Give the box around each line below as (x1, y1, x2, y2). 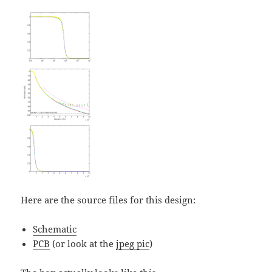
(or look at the (50, 237, 117, 250)
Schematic (33, 222, 77, 235)
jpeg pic (116, 237, 150, 250)
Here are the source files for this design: (21, 193, 196, 206)
